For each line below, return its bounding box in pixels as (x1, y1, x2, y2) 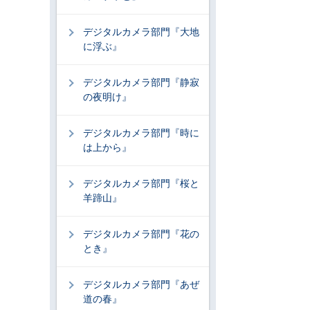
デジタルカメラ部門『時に (83, 127, 199, 138)
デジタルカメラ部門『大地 (83, 26, 199, 37)
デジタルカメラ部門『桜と (83, 178, 199, 189)
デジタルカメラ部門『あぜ (83, 279, 199, 290)
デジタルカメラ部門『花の (83, 228, 199, 239)
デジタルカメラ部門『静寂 (83, 77, 199, 88)
